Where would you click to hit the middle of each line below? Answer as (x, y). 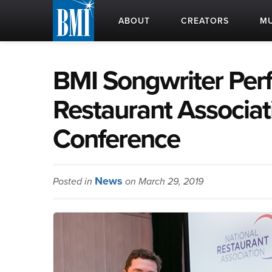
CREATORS (205, 21)
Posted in (74, 182)
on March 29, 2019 (163, 182)
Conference (116, 139)
